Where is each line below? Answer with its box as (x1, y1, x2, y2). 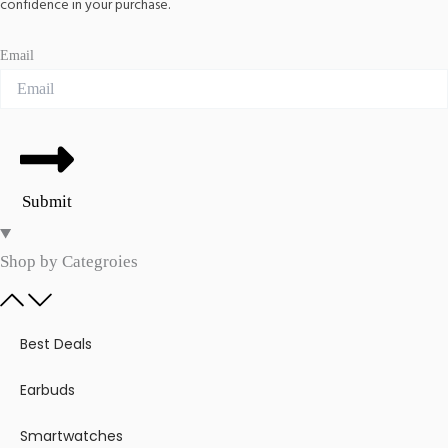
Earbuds (20, 380, 75, 401)
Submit (22, 192, 72, 212)
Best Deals (20, 334, 92, 355)
